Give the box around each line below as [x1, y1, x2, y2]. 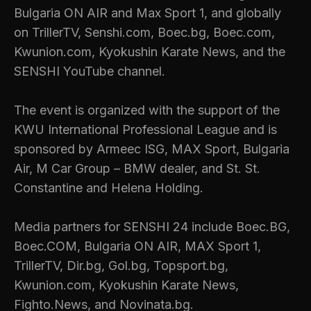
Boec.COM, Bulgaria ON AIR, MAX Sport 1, [14, 239, 261, 254]
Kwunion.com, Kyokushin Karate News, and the [14, 44, 285, 60]
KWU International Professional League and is [14, 122, 277, 137]
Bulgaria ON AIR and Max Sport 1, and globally [14, 6, 281, 21]
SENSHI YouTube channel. [14, 64, 165, 79]
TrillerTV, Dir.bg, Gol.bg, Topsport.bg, [14, 258, 228, 274]
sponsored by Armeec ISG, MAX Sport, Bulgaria [14, 142, 289, 157]
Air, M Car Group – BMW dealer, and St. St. [14, 161, 260, 176]
